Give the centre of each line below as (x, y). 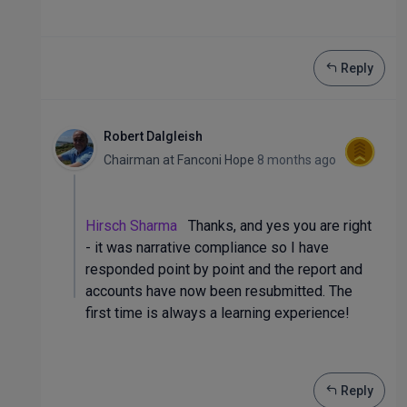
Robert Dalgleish (153, 136)
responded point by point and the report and (224, 269)
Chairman (133, 160)
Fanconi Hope (216, 160)
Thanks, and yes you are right (274, 226)
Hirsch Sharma (131, 226)
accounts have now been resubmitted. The (219, 291)
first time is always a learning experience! (218, 313)
